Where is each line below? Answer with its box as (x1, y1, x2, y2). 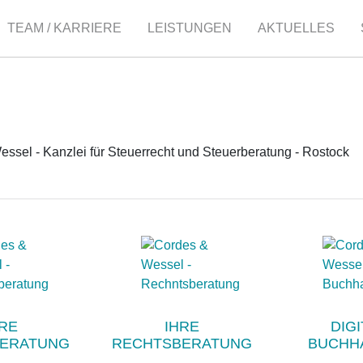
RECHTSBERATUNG (111, 335, 252, 352)
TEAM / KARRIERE (7, 21, 122, 35)
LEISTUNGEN (147, 21, 232, 35)
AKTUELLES (258, 21, 335, 35)
